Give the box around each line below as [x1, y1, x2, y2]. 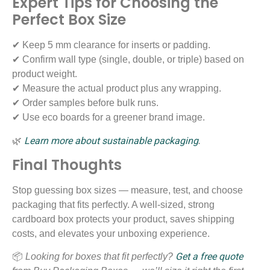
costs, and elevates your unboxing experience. [12, 228, 210, 239]
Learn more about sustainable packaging [24, 134, 198, 146]
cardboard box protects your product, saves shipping [12, 213, 234, 224]
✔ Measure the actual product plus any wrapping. [12, 83, 221, 94]
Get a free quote [175, 251, 243, 263]
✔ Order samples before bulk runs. [12, 98, 159, 108]
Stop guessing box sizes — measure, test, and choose [12, 184, 243, 195]
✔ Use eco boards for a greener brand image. [12, 112, 205, 123]
